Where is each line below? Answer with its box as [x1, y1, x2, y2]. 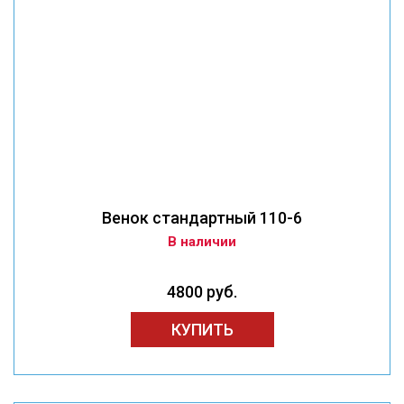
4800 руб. [167, 282, 237, 302]
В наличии [168, 234, 236, 251]
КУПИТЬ [170, 320, 234, 340]
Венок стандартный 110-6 [102, 208, 302, 228]
